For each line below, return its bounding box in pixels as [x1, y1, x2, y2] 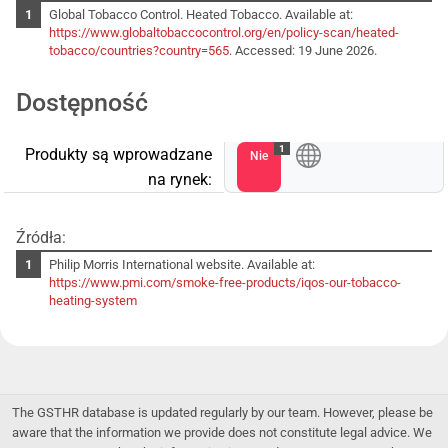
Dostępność [16, 87, 148, 117]
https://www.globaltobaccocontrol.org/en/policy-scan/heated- [49, 24, 400, 40]
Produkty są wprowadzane [25, 144, 212, 164]
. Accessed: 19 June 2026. [229, 42, 378, 58]
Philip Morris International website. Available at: [49, 256, 316, 272]
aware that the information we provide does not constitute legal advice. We [12, 424, 432, 440]
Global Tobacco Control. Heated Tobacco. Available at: [49, 6, 354, 22]
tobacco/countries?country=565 [49, 42, 230, 58]
